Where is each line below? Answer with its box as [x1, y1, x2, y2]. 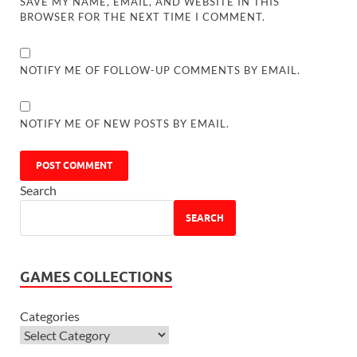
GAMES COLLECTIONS [20, 269, 172, 286]
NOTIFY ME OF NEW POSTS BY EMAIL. [20, 117, 230, 131]
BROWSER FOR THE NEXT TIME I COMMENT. [20, 10, 266, 24]
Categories [20, 308, 80, 324]
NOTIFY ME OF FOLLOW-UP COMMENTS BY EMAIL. [20, 64, 301, 77]
